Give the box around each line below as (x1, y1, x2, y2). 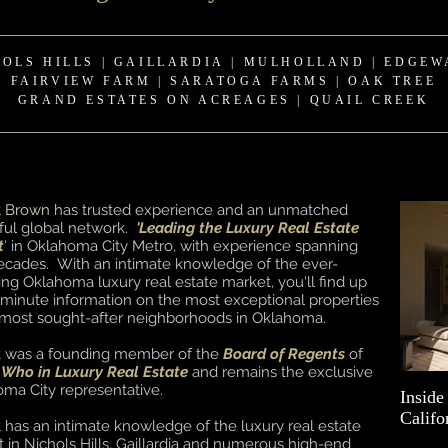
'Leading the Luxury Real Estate (136, 219, 359, 237)
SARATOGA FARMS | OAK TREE (170, 74, 437, 88)
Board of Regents (223, 345, 349, 363)
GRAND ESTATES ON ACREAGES (17, 93, 291, 107)
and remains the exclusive (188, 363, 373, 381)
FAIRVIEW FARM (10, 74, 159, 88)
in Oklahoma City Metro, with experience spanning (7, 237, 358, 255)
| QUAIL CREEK (297, 93, 430, 107)
